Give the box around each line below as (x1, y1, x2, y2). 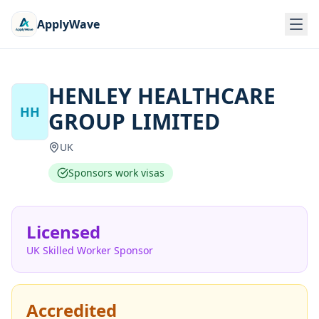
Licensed (26, 220, 100, 244)
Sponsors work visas (68, 166, 164, 179)
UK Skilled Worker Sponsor (26, 244, 153, 257)
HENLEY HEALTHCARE (48, 81, 276, 110)
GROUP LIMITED (48, 107, 220, 136)
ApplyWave (37, 16, 100, 32)
